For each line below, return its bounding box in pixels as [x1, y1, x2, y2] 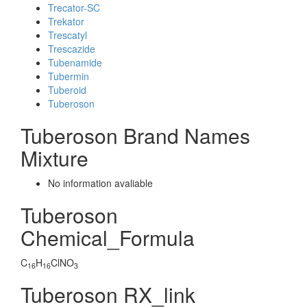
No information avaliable [48, 176, 153, 190]
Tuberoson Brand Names [21, 121, 250, 150]
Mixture [21, 143, 88, 173]
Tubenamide [48, 56, 102, 69]
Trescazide [48, 42, 95, 56]
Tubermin [48, 69, 89, 83]
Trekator [48, 14, 84, 28]
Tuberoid [48, 83, 86, 97]
